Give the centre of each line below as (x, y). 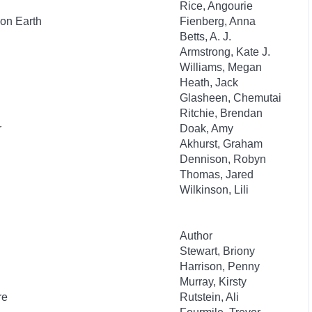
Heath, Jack (209, 83)
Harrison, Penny (220, 266)
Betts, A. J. (205, 37)
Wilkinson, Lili (214, 190)
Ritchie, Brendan (221, 113)
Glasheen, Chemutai (231, 98)
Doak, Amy (206, 128)
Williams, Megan (221, 67)
